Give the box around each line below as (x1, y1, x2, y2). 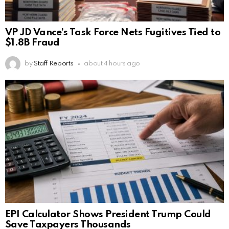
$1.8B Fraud (5, 38, 60, 48)
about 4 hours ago (84, 60, 141, 67)
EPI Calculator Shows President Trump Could (5, 210, 211, 220)
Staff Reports (33, 60, 74, 67)
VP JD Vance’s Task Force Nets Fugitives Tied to (5, 28, 221, 38)
